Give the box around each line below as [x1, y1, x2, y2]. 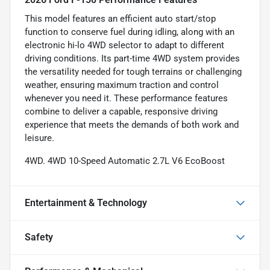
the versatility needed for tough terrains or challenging [25, 66, 242, 77]
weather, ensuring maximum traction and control [25, 79, 219, 90]
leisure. [25, 132, 54, 143]
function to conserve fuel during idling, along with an [25, 26, 234, 37]
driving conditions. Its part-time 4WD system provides [25, 52, 240, 64]
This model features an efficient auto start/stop [25, 13, 216, 24]
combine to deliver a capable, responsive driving [25, 105, 218, 117]
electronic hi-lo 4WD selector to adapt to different [25, 39, 224, 51]
